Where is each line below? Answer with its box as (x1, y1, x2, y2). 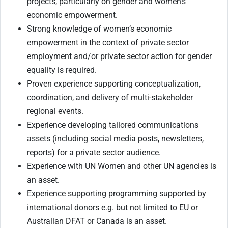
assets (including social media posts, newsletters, (27, 134, 204, 144)
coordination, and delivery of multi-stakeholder (27, 93, 193, 103)
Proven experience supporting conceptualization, (27, 79, 201, 89)
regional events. (27, 106, 83, 117)
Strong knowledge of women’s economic (27, 24, 172, 34)
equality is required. (27, 65, 97, 75)
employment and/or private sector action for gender (27, 51, 212, 62)
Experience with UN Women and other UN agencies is (27, 161, 216, 172)
